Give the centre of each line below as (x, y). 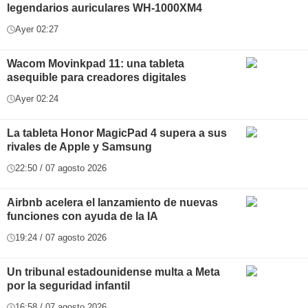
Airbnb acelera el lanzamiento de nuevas (112, 202)
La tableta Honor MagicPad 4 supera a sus (117, 133)
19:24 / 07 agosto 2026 (61, 238)
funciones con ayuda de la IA (82, 216)
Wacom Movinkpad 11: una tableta (96, 64)
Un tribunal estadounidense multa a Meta (113, 272)
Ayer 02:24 (37, 99)
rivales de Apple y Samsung (79, 147)
